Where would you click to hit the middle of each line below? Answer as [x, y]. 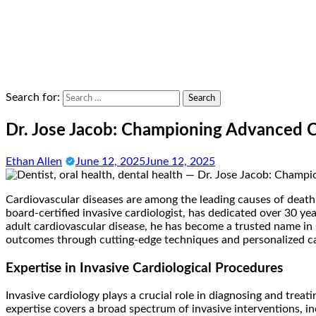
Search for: [33, 97]
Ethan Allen [34, 161]
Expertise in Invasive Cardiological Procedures [144, 268]
